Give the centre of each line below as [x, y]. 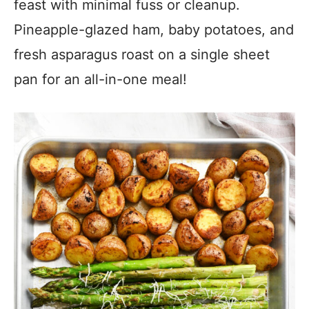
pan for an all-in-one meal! [102, 79]
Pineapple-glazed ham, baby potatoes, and [154, 30]
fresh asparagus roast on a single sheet [142, 54]
